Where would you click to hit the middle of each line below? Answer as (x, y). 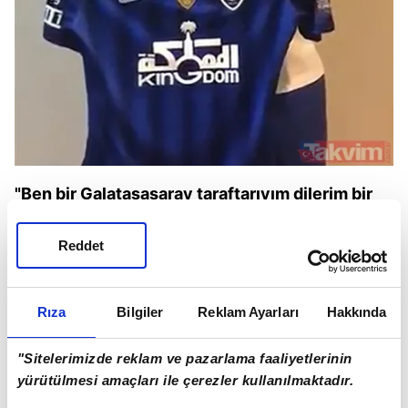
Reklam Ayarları (248, 311)
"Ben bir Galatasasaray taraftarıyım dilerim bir (194, 194)
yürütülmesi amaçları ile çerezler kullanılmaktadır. (185, 381)
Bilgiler (140, 311)
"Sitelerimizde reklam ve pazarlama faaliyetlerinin (184, 359)
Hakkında (357, 311)
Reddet (82, 245)
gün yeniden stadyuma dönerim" (143, 217)
